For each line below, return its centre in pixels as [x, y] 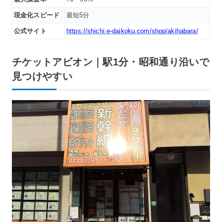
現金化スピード [37, 15]
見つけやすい [42, 77]
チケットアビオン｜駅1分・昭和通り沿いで [111, 62]
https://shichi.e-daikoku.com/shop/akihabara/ [132, 31]
